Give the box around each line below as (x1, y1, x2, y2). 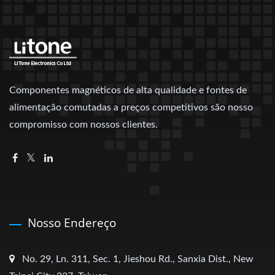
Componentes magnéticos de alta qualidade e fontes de (9, 85, 247, 95)
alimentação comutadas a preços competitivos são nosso (9, 102, 253, 112)
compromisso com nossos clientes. (9, 119, 158, 130)
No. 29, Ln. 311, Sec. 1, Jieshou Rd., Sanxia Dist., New (22, 254, 254, 264)
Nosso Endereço (28, 214, 116, 231)
